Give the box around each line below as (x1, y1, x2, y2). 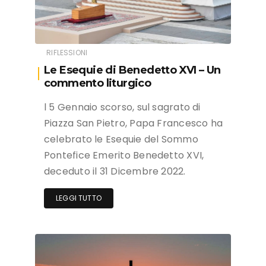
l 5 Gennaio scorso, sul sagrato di (44, 100, 201, 114)
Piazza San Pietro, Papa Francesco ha (44, 116, 223, 130)
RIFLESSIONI (46, 47, 88, 58)
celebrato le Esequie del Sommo (44, 132, 198, 146)
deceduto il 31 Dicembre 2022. (44, 164, 186, 178)
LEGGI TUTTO (56, 192, 102, 203)
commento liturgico (44, 76, 151, 90)
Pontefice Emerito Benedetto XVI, (44, 148, 204, 162)
